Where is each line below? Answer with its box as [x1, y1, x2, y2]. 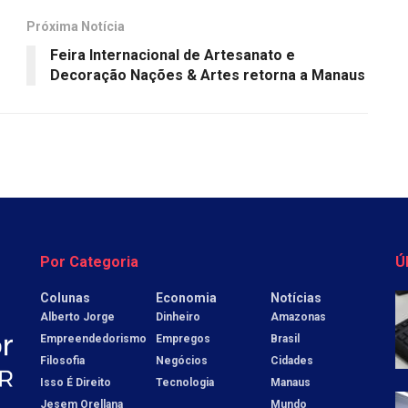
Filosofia [40, 353, 85, 367]
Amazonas [270, 310, 327, 323]
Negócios [155, 353, 208, 367]
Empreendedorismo [40, 331, 147, 345]
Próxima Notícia [26, 18, 125, 34]
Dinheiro [155, 310, 200, 323]
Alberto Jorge [40, 310, 115, 323]
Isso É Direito [40, 375, 111, 389]
